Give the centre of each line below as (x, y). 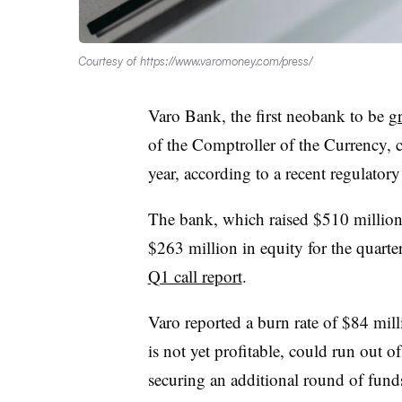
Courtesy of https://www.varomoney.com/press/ (195, 61)
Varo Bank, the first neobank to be (268, 115)
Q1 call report (195, 275)
